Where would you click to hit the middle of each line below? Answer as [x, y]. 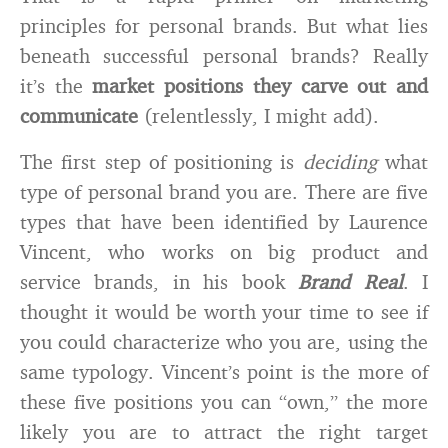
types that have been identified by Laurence [224, 221]
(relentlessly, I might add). [258, 115]
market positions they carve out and [260, 85]
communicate [79, 115]
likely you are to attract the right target [224, 431]
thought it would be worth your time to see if [224, 311]
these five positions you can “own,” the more [224, 401]
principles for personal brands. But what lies [224, 25]
